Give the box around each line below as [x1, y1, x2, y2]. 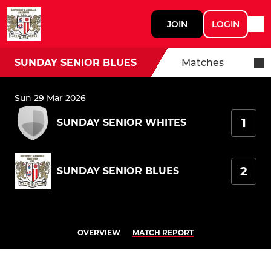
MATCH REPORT [132, 228, 194, 238]
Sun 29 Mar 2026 [15, 93, 86, 104]
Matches [181, 57, 224, 68]
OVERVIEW [77, 228, 120, 238]
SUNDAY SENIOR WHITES [57, 117, 186, 129]
